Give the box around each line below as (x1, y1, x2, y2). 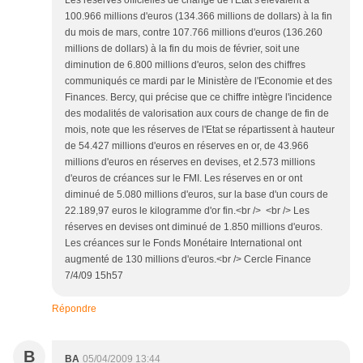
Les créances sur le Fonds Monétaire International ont (65, 237, 301, 249)
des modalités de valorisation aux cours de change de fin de (65, 108, 329, 119)
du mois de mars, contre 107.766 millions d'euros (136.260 (65, 27, 322, 38)
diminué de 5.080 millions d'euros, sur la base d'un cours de (65, 189, 328, 200)
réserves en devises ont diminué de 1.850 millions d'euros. (65, 221, 322, 233)
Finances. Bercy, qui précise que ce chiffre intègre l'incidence (65, 92, 332, 103)
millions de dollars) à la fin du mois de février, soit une (65, 43, 300, 54)
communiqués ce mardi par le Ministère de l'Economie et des (65, 75, 332, 87)
